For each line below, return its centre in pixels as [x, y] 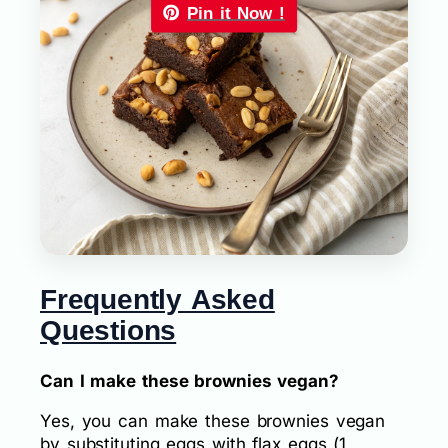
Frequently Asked [157, 300]
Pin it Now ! [236, 13]
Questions [108, 331]
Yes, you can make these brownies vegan [213, 420]
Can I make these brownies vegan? [189, 380]
